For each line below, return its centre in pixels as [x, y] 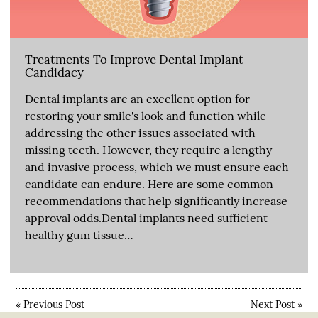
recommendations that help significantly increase [156, 201]
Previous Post [54, 304]
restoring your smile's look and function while [146, 115]
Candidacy [54, 72]
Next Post [272, 304]
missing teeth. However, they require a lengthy [148, 149]
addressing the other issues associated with [140, 132]
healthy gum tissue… [79, 235]
